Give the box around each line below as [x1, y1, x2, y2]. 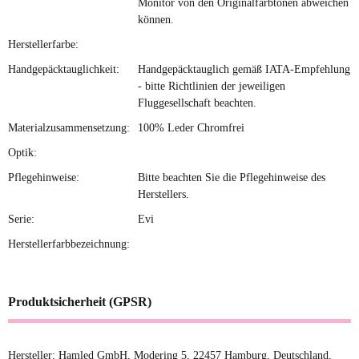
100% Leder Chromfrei [138, 121, 244, 134]
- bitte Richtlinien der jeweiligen [138, 79, 285, 92]
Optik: [8, 146, 37, 159]
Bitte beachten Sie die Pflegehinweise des [138, 171, 325, 184]
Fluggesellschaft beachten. [138, 96, 256, 109]
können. [138, 13, 174, 26]
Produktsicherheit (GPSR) [8, 294, 151, 309]
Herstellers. [138, 188, 189, 200]
